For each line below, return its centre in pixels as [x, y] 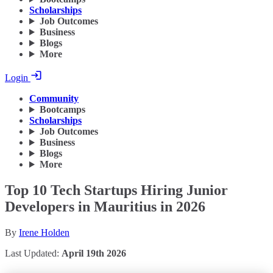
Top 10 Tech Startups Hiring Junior [116, 190]
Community [54, 99]
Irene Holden [44, 232]
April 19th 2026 [94, 253]
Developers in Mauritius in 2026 [105, 207]
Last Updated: [33, 253]
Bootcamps [62, 110]
